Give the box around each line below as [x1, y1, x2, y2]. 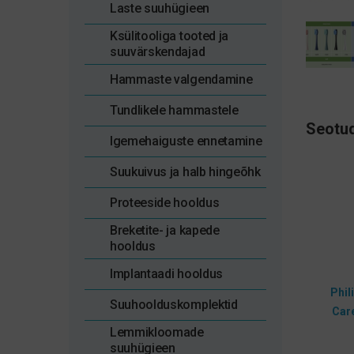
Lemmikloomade [110, 325, 204, 340]
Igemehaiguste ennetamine [110, 134, 262, 149]
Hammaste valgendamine [110, 72, 253, 87]
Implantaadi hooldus [110, 266, 223, 281]
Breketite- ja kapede [110, 223, 220, 238]
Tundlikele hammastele [110, 103, 239, 118]
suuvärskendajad [110, 44, 205, 59]
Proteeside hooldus [110, 195, 220, 210]
